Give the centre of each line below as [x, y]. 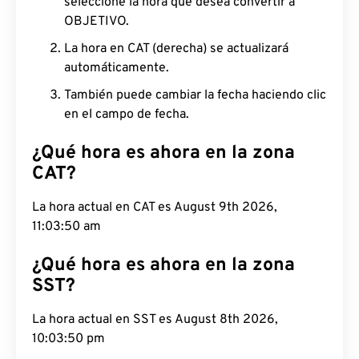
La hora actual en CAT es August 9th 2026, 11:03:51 [179, 208]
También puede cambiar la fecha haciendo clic [195, 95]
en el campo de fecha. [127, 115]
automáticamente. [117, 68]
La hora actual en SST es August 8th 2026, [155, 320]
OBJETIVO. [97, 22]
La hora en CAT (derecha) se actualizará [176, 49]
